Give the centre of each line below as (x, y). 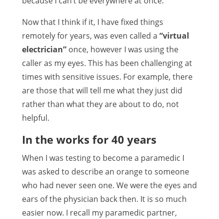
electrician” (44, 49)
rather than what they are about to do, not (100, 104)
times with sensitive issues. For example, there (107, 77)
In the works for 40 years (89, 139)
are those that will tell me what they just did (102, 90)
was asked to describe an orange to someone (105, 172)
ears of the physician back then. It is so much (104, 199)
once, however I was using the (122, 49)
